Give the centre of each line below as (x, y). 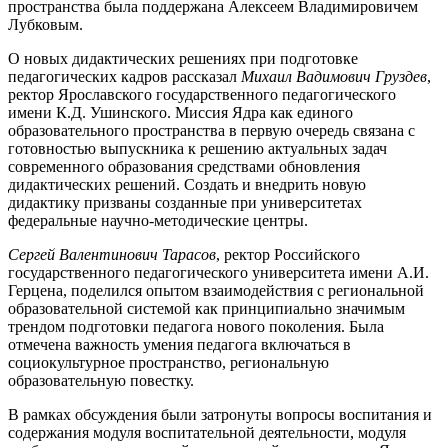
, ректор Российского (288, 254)
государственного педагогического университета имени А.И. (218, 272)
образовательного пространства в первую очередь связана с (211, 130)
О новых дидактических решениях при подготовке (183, 58)
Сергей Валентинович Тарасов (112, 254)
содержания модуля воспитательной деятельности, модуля (207, 432)
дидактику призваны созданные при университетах (185, 202)
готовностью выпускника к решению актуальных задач (197, 148)
